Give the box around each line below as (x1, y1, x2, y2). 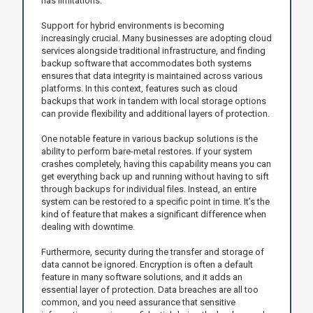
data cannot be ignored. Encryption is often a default (41, 259, 253, 270)
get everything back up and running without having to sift (41, 170, 269, 182)
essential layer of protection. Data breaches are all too (41, 284, 259, 295)
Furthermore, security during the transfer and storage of (41, 246, 264, 257)
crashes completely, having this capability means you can (41, 158, 271, 169)
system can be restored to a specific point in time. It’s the (41, 196, 270, 207)
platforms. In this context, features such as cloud (41, 82, 238, 94)
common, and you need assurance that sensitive (41, 296, 235, 307)
